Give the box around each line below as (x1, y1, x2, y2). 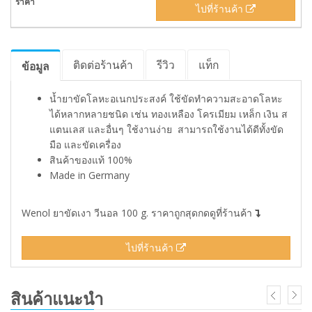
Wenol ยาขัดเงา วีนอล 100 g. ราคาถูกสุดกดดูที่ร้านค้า (22, 206, 255, 219)
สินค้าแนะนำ (10, 287, 103, 310)
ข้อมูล (22, 58, 49, 74)
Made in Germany (49, 169, 130, 182)
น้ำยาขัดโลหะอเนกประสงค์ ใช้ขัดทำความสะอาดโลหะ (49, 92, 283, 105)
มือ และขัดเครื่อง (49, 138, 121, 151)
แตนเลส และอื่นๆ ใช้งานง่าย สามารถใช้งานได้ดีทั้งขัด (49, 123, 283, 136)
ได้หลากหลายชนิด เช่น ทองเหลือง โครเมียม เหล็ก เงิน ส (49, 107, 288, 120)
